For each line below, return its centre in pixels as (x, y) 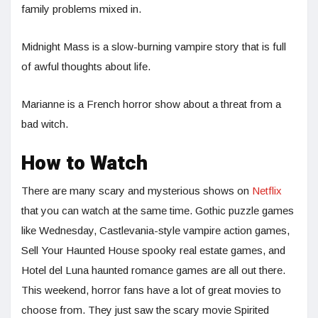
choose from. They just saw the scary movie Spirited (145, 310)
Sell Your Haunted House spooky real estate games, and (153, 251)
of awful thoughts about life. (86, 67)
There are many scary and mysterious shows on (137, 191)
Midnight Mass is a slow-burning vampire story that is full (154, 47)
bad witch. (45, 124)
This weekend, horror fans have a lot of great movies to (151, 290)
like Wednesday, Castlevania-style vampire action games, (155, 231)
